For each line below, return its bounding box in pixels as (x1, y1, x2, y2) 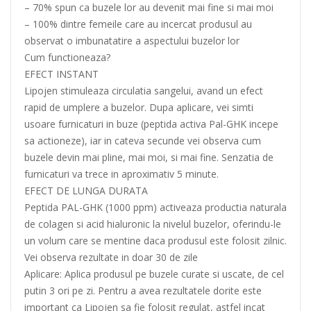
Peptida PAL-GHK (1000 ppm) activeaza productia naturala (24, 201, 287, 214)
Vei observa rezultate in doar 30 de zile (24, 251, 198, 264)
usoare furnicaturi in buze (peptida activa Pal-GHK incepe (24, 117, 278, 131)
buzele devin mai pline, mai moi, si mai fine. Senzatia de (24, 151, 274, 164)
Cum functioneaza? (24, 51, 110, 64)
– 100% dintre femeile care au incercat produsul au (24, 17, 252, 31)
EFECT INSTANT (24, 67, 99, 81)
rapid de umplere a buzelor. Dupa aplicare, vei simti (24, 101, 253, 114)
